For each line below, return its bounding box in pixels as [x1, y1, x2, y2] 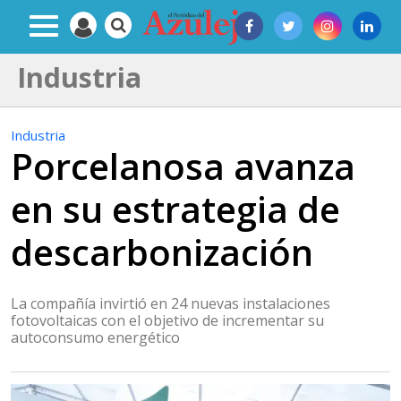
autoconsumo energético [11, 328, 180, 347]
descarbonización [11, 227, 313, 277]
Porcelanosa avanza [11, 141, 355, 191]
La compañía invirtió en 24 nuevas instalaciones [11, 294, 330, 313]
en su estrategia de [11, 184, 340, 234]
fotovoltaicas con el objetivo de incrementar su [11, 311, 324, 330]
